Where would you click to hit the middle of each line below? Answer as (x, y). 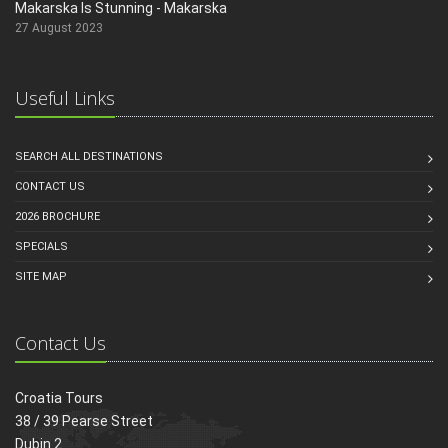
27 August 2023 (59, 27)
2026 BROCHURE (57, 216)
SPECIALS (41, 246)
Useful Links (65, 97)
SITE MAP (41, 276)
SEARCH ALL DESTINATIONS (89, 156)
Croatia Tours (59, 397)
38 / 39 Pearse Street (84, 420)
